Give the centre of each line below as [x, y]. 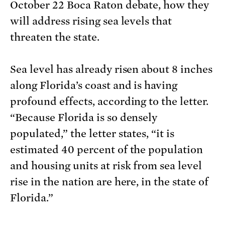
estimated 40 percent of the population [107, 150]
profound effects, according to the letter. [109, 102]
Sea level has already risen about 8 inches [111, 70]
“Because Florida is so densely [84, 118]
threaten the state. [56, 37]
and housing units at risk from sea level [106, 166]
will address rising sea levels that [91, 21]
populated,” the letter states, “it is [92, 134]
